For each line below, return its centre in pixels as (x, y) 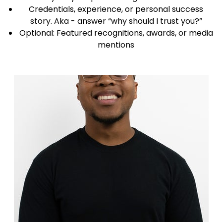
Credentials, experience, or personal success (116, 9)
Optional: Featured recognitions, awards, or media (116, 33)
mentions (116, 45)
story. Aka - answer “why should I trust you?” (116, 21)
